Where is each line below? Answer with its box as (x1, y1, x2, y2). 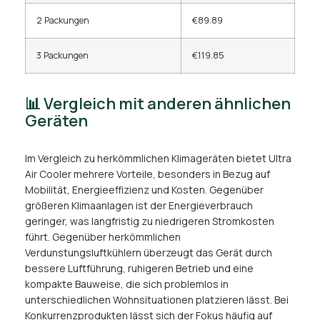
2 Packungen (36, 14, 89, 27)
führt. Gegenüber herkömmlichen (25, 230, 181, 244)
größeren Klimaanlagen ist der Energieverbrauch (25, 199, 253, 213)
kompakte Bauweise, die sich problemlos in (25, 277, 229, 291)
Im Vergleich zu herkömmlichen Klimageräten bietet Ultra (25, 151, 291, 166)
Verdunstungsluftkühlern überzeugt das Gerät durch (25, 246, 272, 260)
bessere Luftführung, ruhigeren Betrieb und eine (25, 261, 254, 276)
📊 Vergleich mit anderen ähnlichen (25, 93, 291, 115)
